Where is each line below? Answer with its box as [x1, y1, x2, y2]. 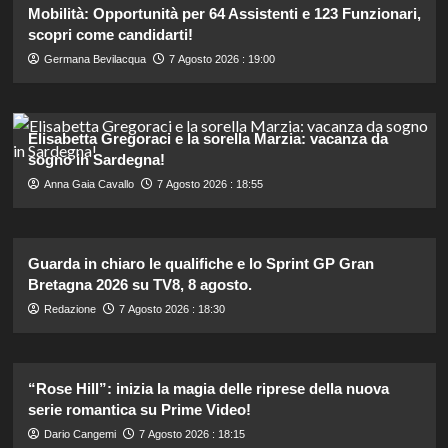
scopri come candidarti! [27, 25, 193, 43]
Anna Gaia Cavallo [43, 177, 134, 190]
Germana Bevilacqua [43, 52, 146, 65]
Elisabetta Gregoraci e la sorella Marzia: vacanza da [27, 129, 388, 147]
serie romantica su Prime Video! [27, 400, 251, 418]
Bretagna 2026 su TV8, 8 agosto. [27, 275, 252, 293]
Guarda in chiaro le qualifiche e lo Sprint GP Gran [27, 254, 374, 272]
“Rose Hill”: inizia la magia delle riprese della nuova [27, 379, 389, 397]
